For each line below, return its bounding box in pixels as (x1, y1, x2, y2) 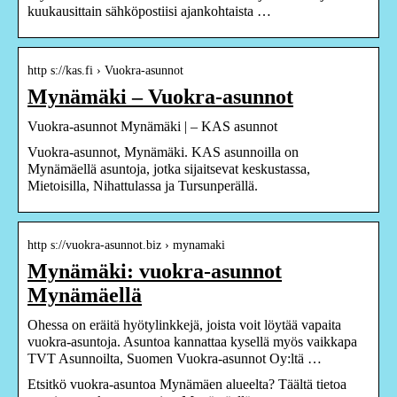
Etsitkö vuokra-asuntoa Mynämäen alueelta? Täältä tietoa (27, 376, 346, 392)
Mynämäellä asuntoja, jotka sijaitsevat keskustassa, (27, 160, 310, 176)
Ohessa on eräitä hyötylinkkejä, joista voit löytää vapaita (27, 316, 341, 332)
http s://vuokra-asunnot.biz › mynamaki (27, 237, 225, 252)
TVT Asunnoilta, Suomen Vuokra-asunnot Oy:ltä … (27, 350, 322, 366)
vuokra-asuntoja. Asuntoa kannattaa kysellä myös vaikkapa (27, 333, 357, 349)
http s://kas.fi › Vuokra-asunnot (27, 63, 183, 77)
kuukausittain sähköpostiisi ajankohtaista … (27, 3, 271, 19)
